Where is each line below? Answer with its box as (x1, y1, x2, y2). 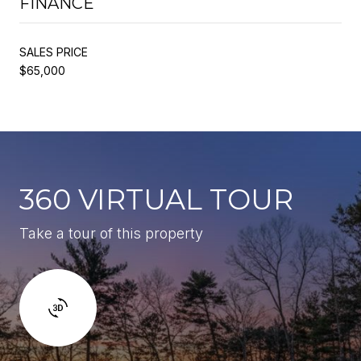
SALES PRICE (19, 44, 88, 59)
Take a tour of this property (19, 224, 203, 242)
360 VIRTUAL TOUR (19, 181, 293, 217)
